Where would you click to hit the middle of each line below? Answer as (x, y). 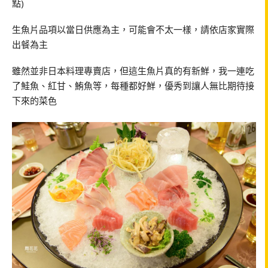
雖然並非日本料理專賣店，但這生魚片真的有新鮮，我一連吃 (133, 70)
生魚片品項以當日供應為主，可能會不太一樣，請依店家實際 (133, 29)
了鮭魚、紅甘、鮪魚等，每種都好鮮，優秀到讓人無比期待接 (133, 85)
